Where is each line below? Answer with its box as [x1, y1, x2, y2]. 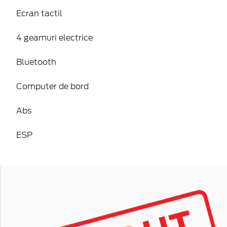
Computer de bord [16, 81, 89, 91]
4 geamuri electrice [16, 32, 93, 43]
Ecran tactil [16, 8, 62, 18]
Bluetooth [16, 57, 56, 67]
